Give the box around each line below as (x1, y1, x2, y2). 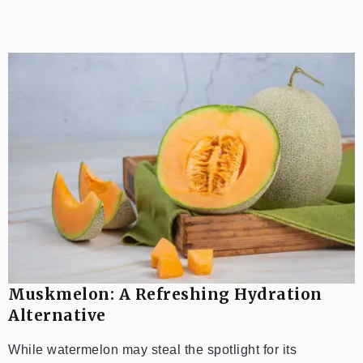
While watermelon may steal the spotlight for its (8, 343, 297, 357)
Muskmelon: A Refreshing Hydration (8, 284, 322, 305)
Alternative (8, 305, 106, 326)
